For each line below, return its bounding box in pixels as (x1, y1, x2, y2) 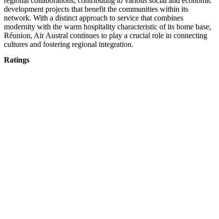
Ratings (4, 55, 29, 64)
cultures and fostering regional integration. (4, 40, 133, 49)
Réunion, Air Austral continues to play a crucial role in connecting (4, 31, 207, 40)
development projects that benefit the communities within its (4, 5, 188, 14)
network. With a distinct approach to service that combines (4, 14, 183, 22)
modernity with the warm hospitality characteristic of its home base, (4, 22, 211, 31)
